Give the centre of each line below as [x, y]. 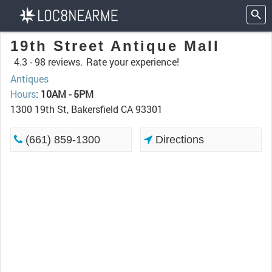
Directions [178, 140]
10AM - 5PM [67, 94]
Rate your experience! [133, 62]
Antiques [29, 79]
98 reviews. [59, 62]
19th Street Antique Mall [115, 46]
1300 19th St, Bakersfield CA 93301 [87, 109]
